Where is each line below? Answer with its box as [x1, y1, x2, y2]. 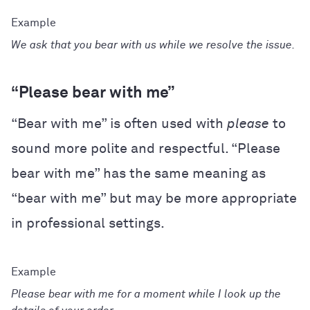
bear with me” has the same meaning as [11, 166, 266, 181]
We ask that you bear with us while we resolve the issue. [11, 39, 295, 51]
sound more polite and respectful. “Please [11, 141, 280, 156]
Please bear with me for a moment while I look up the [11, 288, 281, 300]
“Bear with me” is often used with [11, 116, 227, 131]
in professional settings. [11, 216, 165, 230]
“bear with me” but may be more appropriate [11, 191, 297, 206]
